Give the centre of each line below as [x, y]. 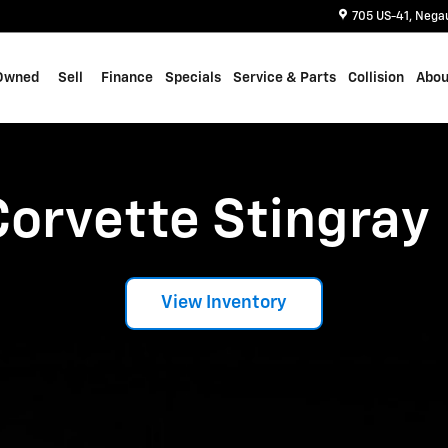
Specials [193, 78]
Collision [376, 78]
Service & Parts [284, 78]
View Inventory [224, 303]
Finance [127, 78]
